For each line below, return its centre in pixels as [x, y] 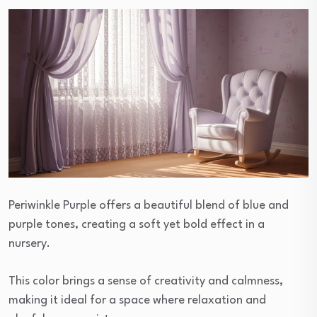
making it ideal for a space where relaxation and [137, 300]
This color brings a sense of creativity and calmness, [146, 281]
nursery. [29, 243]
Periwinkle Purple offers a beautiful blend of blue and [149, 205]
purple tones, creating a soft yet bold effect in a [137, 224]
